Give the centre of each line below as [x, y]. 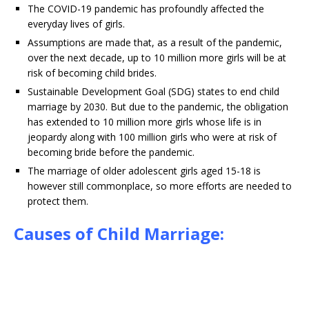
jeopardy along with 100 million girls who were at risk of [152, 137]
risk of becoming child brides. [92, 73]
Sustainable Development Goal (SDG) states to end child [153, 91]
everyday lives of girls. [76, 24]
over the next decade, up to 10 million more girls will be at [157, 58]
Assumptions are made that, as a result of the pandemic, [155, 42]
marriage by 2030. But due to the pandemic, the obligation [158, 107]
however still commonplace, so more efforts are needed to [160, 186]
